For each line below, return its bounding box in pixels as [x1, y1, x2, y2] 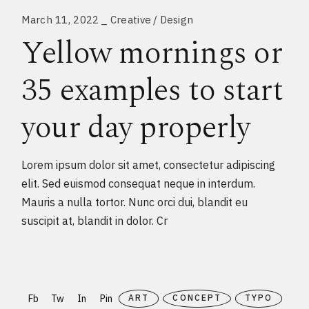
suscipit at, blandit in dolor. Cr [21, 214, 168, 228]
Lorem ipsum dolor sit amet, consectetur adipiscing [21, 158, 276, 172]
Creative [110, 13, 152, 27]
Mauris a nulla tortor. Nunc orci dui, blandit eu [21, 195, 248, 210]
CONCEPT [172, 292, 221, 303]
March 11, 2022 [21, 13, 99, 27]
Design [159, 13, 194, 27]
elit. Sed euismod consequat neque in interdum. [21, 177, 256, 191]
